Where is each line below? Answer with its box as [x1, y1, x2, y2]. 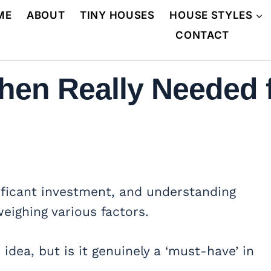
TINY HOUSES [80, 8, 155, 21]
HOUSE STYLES [169, 8, 253, 21]
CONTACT [175, 29, 230, 42]
